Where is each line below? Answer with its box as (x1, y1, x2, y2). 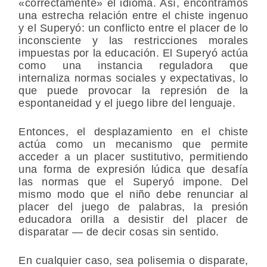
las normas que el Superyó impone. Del (18, 176, 249, 188)
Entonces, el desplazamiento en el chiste (18, 126, 249, 138)
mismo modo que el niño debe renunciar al (18, 188, 249, 201)
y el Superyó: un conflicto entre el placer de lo (18, 22, 249, 35)
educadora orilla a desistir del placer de (18, 213, 249, 226)
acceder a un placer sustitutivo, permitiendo (18, 151, 249, 163)
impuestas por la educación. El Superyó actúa (18, 47, 249, 60)
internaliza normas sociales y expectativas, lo (18, 72, 249, 85)
